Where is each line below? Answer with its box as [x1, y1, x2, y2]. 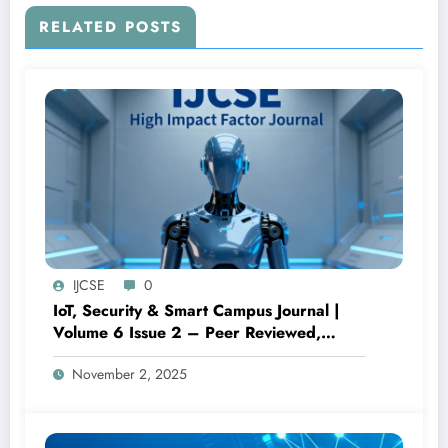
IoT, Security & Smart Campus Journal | [53, 299, 340, 323]
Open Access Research [53, 343, 223, 367]
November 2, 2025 [72, 364, 187, 385]
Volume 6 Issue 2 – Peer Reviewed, [53, 321, 321, 345]
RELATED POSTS [39, 16, 182, 39]
